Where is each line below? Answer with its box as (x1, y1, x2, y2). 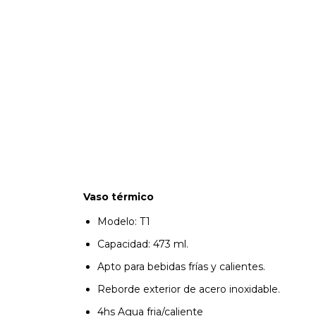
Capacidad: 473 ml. (97, 238, 188, 250)
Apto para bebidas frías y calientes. (97, 260, 265, 273)
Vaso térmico (83, 190, 157, 203)
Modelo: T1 (97, 215, 150, 228)
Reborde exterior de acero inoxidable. (97, 283, 280, 296)
